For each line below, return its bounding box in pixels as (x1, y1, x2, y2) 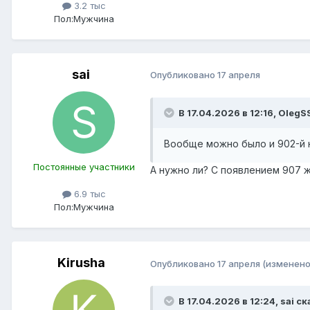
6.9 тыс (71, 188, 106, 199)
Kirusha (57, 255, 105, 271)
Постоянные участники (33, 161, 135, 172)
